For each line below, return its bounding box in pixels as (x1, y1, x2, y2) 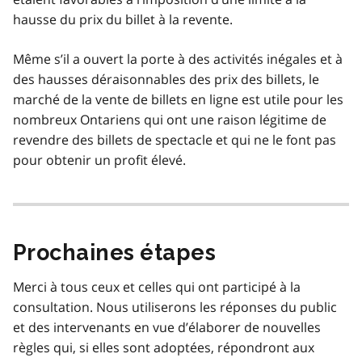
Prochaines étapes (13, 239, 217, 265)
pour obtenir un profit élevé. (13, 150, 186, 169)
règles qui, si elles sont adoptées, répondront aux (13, 338, 314, 356)
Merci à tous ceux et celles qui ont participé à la (13, 277, 301, 296)
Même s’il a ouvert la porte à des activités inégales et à (13, 49, 343, 68)
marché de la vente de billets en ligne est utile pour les (13, 90, 343, 108)
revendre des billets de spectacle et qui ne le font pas (13, 130, 336, 149)
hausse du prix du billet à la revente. (13, 10, 233, 28)
